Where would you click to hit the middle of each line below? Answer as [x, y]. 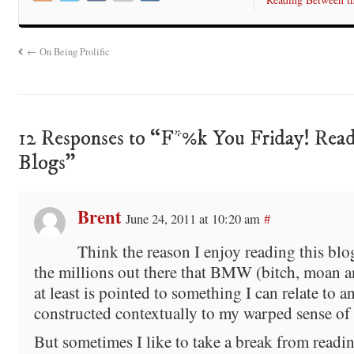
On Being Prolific [74, 51]
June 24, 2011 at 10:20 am [192, 218]
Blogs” [46, 163]
